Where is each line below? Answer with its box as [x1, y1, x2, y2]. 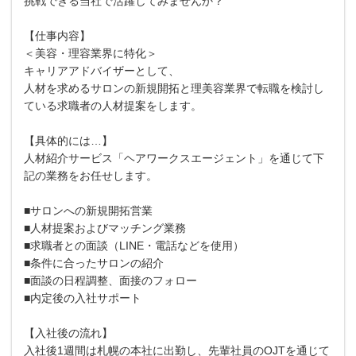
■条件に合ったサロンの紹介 [24, 256, 164, 269]
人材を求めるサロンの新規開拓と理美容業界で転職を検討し [24, 81, 324, 95]
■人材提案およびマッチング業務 [24, 221, 186, 234]
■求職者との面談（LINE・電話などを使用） [24, 238, 244, 252]
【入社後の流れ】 [24, 326, 113, 339]
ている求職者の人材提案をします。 [24, 99, 202, 112]
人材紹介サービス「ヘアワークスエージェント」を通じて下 [24, 151, 324, 164]
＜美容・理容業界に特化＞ [24, 46, 157, 60]
